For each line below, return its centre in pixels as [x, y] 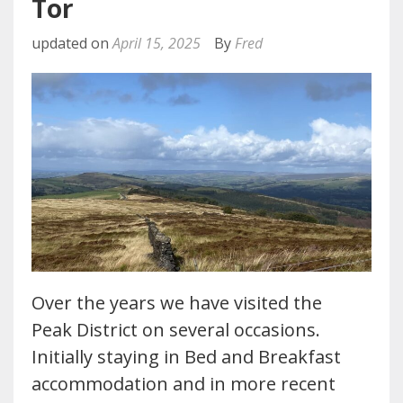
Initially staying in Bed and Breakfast [186, 356]
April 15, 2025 [157, 44]
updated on [72, 44]
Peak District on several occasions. [176, 329]
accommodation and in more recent [184, 383]
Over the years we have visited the [177, 302]
